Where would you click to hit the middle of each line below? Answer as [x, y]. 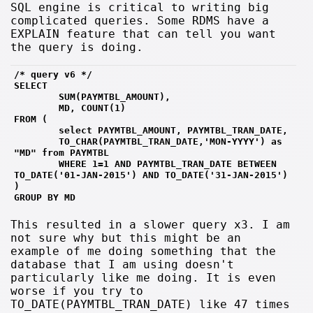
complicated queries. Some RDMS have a [140, 20]
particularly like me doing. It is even [144, 277]
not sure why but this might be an [126, 238]
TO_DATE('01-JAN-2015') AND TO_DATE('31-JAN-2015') [151, 175]
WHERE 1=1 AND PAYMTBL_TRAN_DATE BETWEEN [146, 163]
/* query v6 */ [53, 74]
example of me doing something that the [144, 251]
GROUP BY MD [45, 197]
